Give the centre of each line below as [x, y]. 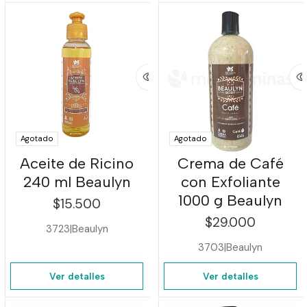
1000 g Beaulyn [230, 201]
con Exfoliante [230, 182]
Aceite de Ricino [77, 164]
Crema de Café [230, 164]
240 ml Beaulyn [77, 182]
